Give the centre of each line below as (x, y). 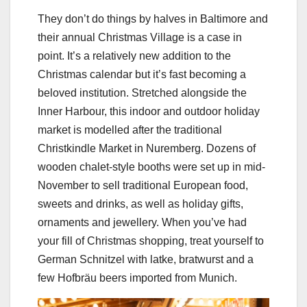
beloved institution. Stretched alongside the (142, 93)
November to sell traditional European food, (143, 186)
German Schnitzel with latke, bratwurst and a (146, 260)
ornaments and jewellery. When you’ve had (142, 223)
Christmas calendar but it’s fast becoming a (142, 75)
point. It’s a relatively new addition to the (134, 56)
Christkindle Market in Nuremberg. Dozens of (147, 149)
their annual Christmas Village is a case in (140, 38)
